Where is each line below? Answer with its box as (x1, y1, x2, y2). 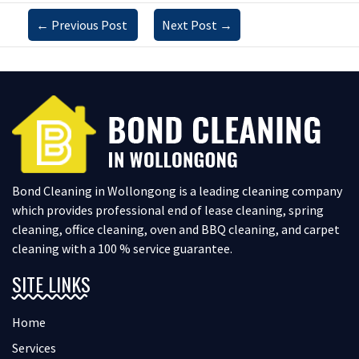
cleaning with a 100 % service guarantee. (12, 240, 232, 257)
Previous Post (51, 17, 127, 34)
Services (12, 340, 56, 357)
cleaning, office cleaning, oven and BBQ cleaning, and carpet (12, 221, 340, 238)
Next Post (162, 17, 217, 34)
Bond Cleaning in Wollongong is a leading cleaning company (12, 183, 342, 200)
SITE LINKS (12, 269, 91, 299)
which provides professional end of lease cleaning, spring (12, 202, 324, 219)
